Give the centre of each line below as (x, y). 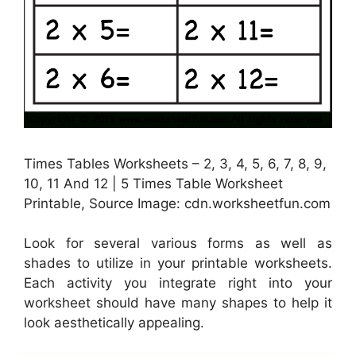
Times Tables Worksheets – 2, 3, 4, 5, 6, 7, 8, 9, (175, 163)
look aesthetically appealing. (114, 323)
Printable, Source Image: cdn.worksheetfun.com (177, 203)
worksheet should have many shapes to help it (178, 303)
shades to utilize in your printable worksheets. (178, 263)
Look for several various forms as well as (178, 244)
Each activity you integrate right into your (178, 283)
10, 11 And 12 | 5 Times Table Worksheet (153, 183)
